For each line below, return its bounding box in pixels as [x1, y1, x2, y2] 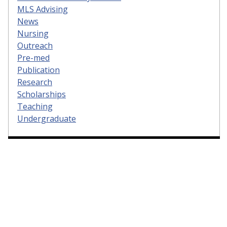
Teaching [17, 100, 53, 112]
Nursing [17, 27, 49, 39]
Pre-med [17, 52, 50, 63]
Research [17, 76, 52, 88]
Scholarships [17, 88, 66, 100]
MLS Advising [17, 3, 68, 15]
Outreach [17, 40, 53, 51]
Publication [17, 64, 60, 75]
